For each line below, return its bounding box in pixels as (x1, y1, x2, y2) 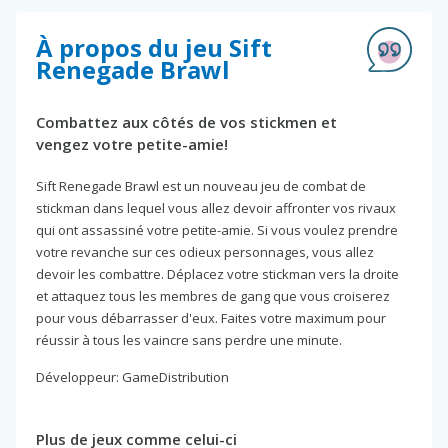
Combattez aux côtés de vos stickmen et (36, 111, 337, 132)
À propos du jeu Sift (36, 30, 272, 64)
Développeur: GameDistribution (36, 367, 229, 386)
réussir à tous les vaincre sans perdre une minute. (36, 330, 342, 349)
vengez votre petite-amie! (36, 133, 228, 154)
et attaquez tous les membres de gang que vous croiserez (36, 286, 390, 305)
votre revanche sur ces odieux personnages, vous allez (36, 242, 374, 261)
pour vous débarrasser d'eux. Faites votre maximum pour (36, 308, 386, 327)
